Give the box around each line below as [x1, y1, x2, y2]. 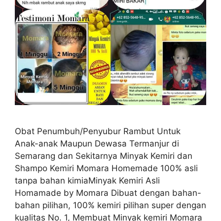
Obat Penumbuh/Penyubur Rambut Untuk [15, 126, 181, 136]
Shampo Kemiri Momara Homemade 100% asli [15, 163, 198, 173]
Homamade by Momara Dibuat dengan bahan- [15, 187, 201, 198]
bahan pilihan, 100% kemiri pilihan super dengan [15, 200, 206, 210]
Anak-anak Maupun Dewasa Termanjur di [15, 138, 179, 148]
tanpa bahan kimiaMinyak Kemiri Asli [15, 175, 160, 185]
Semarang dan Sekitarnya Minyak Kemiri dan [15, 150, 192, 161]
